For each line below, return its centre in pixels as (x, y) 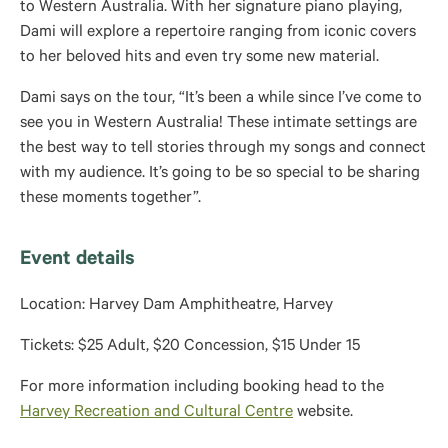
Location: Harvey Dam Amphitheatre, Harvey (176, 306)
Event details (77, 261)
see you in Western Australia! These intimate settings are (218, 124)
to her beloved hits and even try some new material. (199, 58)
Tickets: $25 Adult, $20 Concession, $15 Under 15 (190, 347)
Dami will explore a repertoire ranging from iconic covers (218, 33)
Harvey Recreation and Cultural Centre (156, 413)
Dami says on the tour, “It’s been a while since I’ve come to (221, 99)
